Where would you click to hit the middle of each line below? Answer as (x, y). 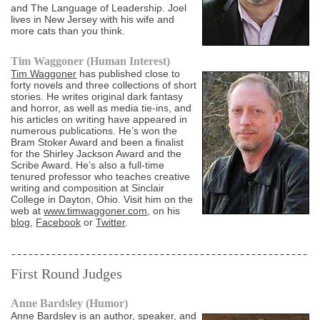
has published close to (129, 74)
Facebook (59, 222)
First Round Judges (67, 274)
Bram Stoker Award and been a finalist (97, 142)
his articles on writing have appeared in (99, 120)
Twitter (111, 222)
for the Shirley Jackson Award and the (96, 154)
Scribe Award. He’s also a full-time (88, 165)
